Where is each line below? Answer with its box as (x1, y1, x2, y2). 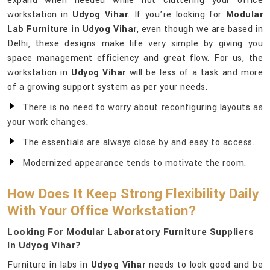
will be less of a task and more (125, 66, 263, 80)
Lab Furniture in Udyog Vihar (7, 23, 137, 36)
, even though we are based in (136, 23, 263, 36)
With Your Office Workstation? (7, 201, 196, 221)
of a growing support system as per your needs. (7, 81, 207, 94)
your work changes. (7, 116, 88, 129)
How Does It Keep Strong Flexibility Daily (7, 184, 259, 204)
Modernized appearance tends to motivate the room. (22, 157, 246, 170)
